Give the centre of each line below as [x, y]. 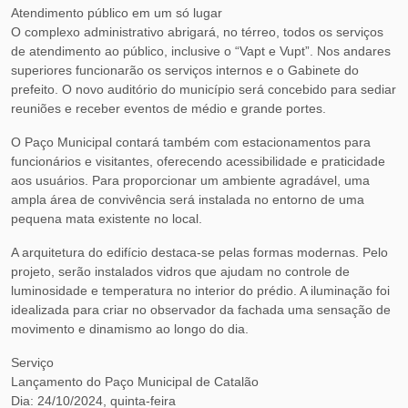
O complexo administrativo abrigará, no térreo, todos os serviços [197, 32]
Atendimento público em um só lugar [117, 13]
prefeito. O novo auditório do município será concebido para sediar [204, 89]
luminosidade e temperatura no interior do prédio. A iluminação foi [200, 291]
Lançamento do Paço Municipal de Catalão [135, 382]
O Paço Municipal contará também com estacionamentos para [191, 142]
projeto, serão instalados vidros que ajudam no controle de [180, 271]
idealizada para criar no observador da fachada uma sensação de [201, 310]
